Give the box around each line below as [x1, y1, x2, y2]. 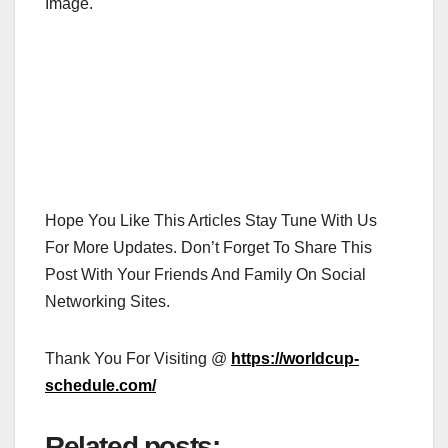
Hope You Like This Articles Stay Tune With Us [45, 211, 377, 229]
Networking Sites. [45, 292, 170, 310]
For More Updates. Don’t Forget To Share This [45, 238, 372, 256]
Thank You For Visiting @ [45, 349, 231, 367]
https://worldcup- [231, 349, 359, 367]
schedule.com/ [45, 376, 156, 394]
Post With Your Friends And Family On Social [45, 265, 366, 283]
